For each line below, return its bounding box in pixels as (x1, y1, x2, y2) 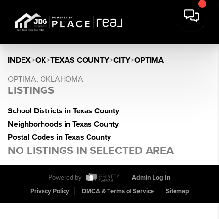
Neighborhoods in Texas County (8, 119, 119, 129)
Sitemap (165, 187, 189, 196)
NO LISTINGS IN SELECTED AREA (8, 144, 174, 157)
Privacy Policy (30, 187, 69, 196)
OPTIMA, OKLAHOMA (8, 74, 83, 84)
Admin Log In (132, 174, 171, 182)
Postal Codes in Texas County (8, 132, 111, 142)
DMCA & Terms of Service (81, 187, 154, 196)
